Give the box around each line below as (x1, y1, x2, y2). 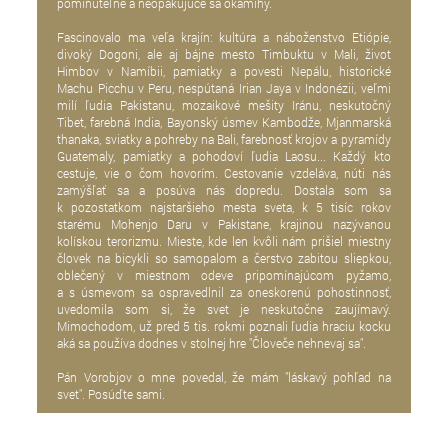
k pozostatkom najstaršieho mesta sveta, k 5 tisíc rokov (57, 198, 391, 215)
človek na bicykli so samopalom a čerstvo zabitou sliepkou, (57, 249, 391, 266)
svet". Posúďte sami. (57, 385, 166, 402)
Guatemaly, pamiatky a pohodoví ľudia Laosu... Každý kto (57, 147, 391, 164)
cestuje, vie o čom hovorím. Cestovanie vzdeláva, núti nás (57, 164, 391, 181)
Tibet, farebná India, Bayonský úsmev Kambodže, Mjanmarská (57, 113, 391, 130)
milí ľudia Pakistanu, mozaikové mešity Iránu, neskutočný (57, 96, 391, 113)
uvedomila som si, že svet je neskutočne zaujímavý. (57, 300, 391, 317)
